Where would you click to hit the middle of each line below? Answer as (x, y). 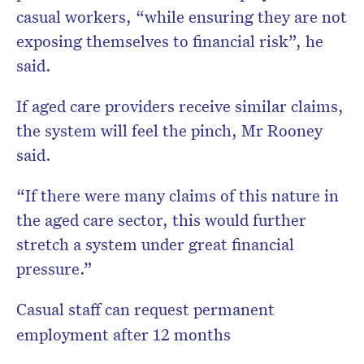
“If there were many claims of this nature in (178, 195)
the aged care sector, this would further (161, 220)
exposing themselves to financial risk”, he (170, 41)
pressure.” (54, 269)
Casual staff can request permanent (145, 309)
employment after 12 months (123, 334)
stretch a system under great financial (155, 244)
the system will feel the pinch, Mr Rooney (169, 130)
